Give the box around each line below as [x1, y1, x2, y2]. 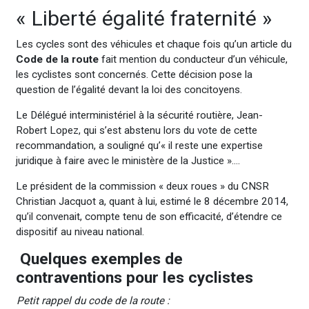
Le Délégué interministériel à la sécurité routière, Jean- [15, 108, 263, 121]
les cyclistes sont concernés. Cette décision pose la [15, 68, 252, 81]
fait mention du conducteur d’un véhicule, [98, 52, 288, 66]
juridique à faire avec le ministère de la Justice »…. [15, 154, 240, 167]
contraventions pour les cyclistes [15, 268, 253, 288]
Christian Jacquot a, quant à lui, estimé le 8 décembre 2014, [15, 195, 288, 208]
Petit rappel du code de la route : [16, 294, 170, 307]
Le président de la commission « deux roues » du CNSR [15, 180, 269, 192]
